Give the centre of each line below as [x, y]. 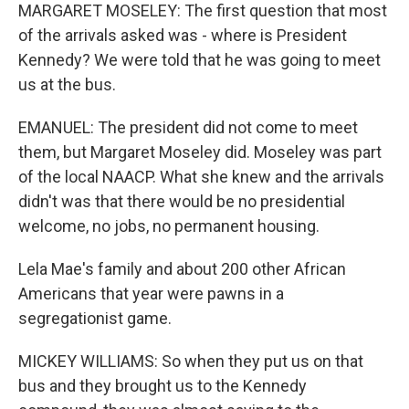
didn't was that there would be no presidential [182, 201]
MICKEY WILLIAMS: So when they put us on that [191, 361]
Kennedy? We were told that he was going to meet [199, 60]
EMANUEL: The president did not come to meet [188, 127]
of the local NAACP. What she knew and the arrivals [201, 177]
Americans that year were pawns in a [151, 294]
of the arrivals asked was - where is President [183, 35]
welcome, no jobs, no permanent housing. [169, 226]
